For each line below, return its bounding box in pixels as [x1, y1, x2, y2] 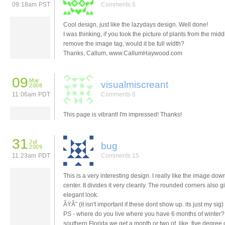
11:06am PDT [12, 90, 51, 98]
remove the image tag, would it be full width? [63, 40, 184, 47]
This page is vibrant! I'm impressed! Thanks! [63, 110, 182, 118]
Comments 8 [101, 90, 136, 98]
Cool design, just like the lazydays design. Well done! [63, 21, 208, 28]
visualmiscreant [101, 79, 168, 90]
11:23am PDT [12, 152, 51, 159]
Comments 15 [101, 152, 139, 159]
